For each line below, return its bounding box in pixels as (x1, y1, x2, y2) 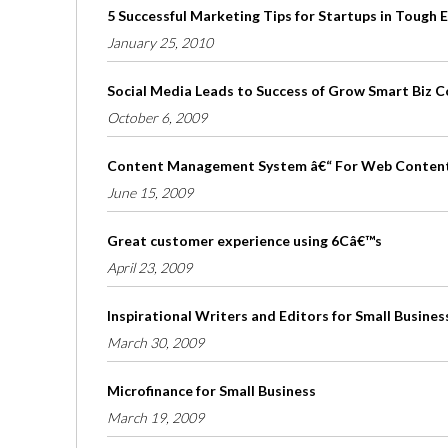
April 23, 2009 (107, 259, 192, 277)
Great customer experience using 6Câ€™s (107, 232, 382, 250)
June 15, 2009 (107, 184, 193, 202)
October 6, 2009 (107, 109, 207, 127)
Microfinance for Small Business (107, 382, 316, 400)
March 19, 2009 (107, 409, 204, 427)
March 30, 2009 (107, 334, 204, 352)
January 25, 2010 (107, 34, 213, 52)
